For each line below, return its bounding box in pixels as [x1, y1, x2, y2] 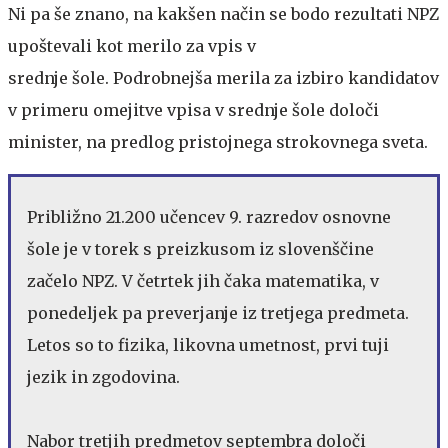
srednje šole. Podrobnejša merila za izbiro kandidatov [8, 67, 439, 88]
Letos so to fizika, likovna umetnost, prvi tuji [27, 334, 389, 355]
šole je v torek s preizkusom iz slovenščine [27, 238, 374, 259]
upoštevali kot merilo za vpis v [8, 35, 256, 56]
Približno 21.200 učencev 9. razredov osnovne [27, 206, 391, 227]
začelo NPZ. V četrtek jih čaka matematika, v [27, 270, 379, 291]
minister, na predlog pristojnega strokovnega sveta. [8, 131, 428, 152]
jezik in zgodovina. [27, 366, 180, 387]
